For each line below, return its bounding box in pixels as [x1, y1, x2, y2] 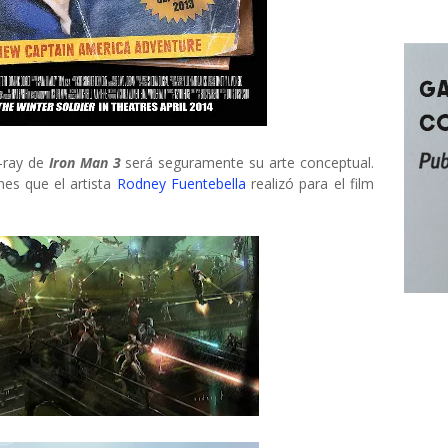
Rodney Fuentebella [116, 174, 246, 193]
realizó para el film [245, 174, 375, 193]
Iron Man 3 [48, 153, 121, 172]
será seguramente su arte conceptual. [120, 153, 375, 172]
